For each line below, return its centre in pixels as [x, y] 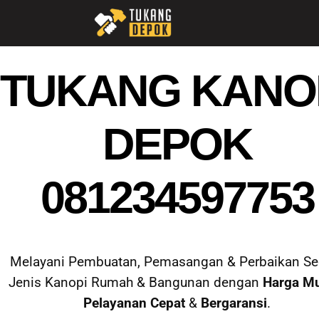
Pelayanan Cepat [135, 303]
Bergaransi [234, 303]
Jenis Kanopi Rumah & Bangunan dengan [136, 282]
